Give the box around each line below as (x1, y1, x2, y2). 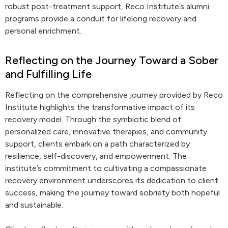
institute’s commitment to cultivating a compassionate (5, 163, 207, 173)
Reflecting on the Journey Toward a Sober (5, 53, 219, 67)
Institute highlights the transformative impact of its (5, 102, 195, 112)
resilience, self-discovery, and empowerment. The (5, 151, 187, 161)
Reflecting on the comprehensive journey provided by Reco (5, 90, 223, 100)
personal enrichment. (5, 26, 81, 36)
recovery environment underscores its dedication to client (5, 176, 218, 185)
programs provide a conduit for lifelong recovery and (5, 14, 196, 23)
